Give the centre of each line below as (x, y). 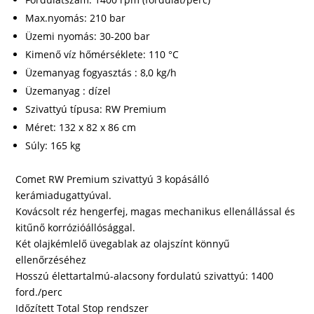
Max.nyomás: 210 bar (76, 18)
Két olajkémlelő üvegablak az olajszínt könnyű (123, 244)
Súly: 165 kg (53, 146)
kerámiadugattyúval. (64, 196)
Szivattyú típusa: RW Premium (96, 109)
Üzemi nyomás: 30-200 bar (88, 36)
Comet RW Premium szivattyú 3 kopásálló (112, 179)
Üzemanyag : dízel (68, 91)
